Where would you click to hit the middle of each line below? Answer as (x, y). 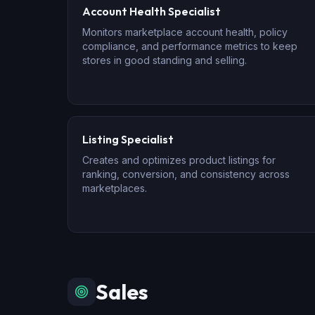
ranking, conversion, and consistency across (186, 174)
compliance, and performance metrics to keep (190, 46)
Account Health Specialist (152, 11)
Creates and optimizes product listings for (179, 160)
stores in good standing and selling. (165, 60)
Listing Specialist (128, 139)
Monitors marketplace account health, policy (185, 32)
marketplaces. (115, 188)
